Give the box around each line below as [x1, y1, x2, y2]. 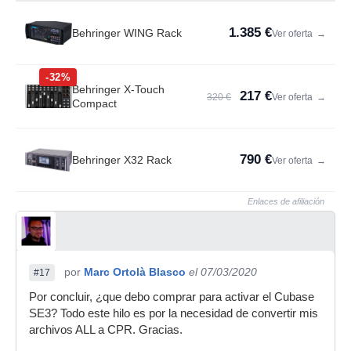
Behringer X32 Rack [72, 154, 172, 166]
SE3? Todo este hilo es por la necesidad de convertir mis [29, 307, 318, 320]
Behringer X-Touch [72, 83, 165, 96]
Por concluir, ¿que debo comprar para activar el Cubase [29, 291, 314, 303]
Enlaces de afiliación [248, 197, 324, 206]
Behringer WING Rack [72, 27, 182, 39]
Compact [72, 97, 117, 110]
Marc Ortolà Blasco [84, 266, 186, 278]
